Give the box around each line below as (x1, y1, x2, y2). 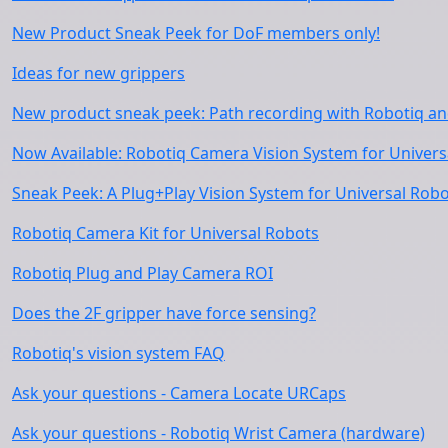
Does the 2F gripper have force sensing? (12, 301, 316, 324)
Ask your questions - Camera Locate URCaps (12, 381, 346, 404)
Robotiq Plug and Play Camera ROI (12, 261, 273, 284)
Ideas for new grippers (12, 61, 185, 84)
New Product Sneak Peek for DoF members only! (12, 21, 380, 44)
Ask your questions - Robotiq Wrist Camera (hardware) (12, 421, 425, 444)
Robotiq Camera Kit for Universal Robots (12, 221, 319, 244)
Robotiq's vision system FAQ (12, 341, 225, 364)
